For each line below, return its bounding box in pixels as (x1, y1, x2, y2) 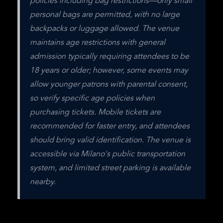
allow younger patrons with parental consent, (30, 81, 188, 89)
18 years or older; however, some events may (30, 67, 188, 75)
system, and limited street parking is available (30, 164, 191, 172)
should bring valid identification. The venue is (30, 136, 191, 144)
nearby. (30, 178, 56, 186)
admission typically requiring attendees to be (30, 53, 189, 61)
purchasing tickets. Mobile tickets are (30, 109, 161, 116)
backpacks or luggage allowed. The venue (30, 25, 179, 33)
